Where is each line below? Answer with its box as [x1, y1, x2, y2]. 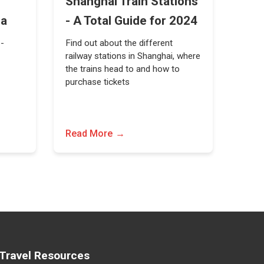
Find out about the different [65, 38, 173, 48]
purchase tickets [65, 77, 130, 87]
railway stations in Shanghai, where [65, 51, 200, 61]
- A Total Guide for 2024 [65, 14, 197, 28]
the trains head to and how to [65, 64, 180, 74]
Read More [65, 128, 113, 139]
